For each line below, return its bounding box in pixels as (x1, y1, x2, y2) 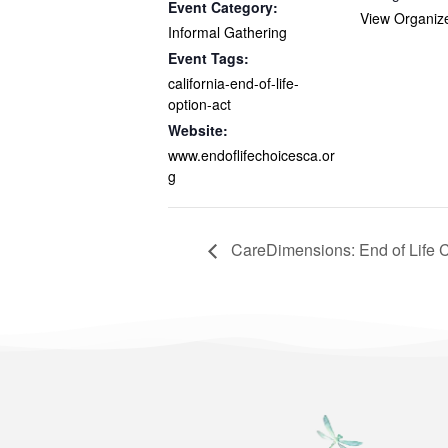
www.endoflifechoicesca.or (168, 145, 335, 166)
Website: (168, 120, 228, 141)
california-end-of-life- (168, 73, 299, 94)
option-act (168, 94, 231, 115)
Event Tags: (168, 48, 249, 69)
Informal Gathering (168, 22, 287, 43)
